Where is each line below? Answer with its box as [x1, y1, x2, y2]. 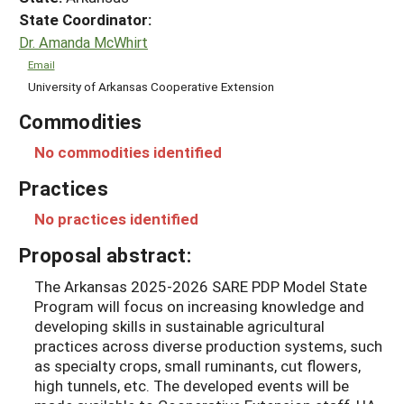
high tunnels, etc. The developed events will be [34, 374, 349, 396]
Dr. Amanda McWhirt [19, 32, 148, 52]
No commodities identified [34, 141, 222, 162]
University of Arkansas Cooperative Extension [27, 78, 274, 95]
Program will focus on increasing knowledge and [34, 295, 364, 317]
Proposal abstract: [19, 241, 191, 268]
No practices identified [34, 207, 198, 229]
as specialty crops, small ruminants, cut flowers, [34, 354, 361, 376]
